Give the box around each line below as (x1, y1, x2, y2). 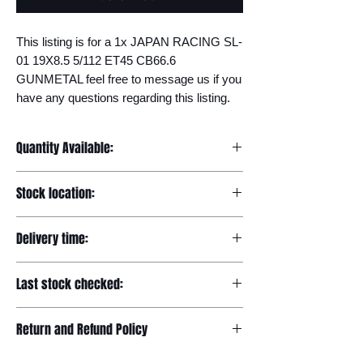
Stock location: (16, 184, 95, 203)
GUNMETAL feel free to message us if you (16, 72, 241, 86)
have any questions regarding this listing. (16, 91, 230, 105)
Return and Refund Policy (16, 320, 147, 339)
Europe (16, 218, 54, 231)
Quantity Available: (16, 139, 113, 157)
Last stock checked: (16, 275, 123, 293)
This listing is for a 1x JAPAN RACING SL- (16, 35, 242, 49)
